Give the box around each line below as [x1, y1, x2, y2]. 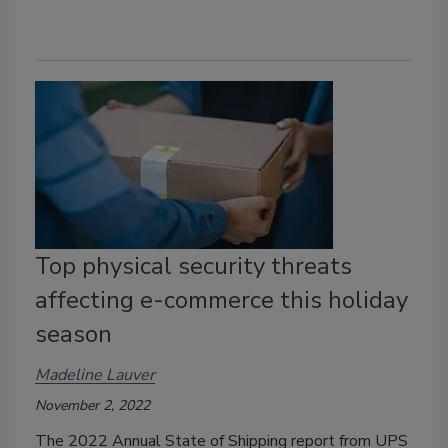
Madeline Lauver [35, 363, 155, 386]
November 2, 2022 [35, 396, 150, 416]
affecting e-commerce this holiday [35, 284, 408, 317]
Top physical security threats [35, 250, 352, 283]
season [35, 318, 112, 351]
